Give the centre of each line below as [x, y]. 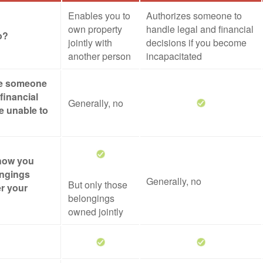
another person [100, 56]
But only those [98, 185]
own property [95, 29]
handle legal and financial [200, 29]
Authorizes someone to [194, 16]
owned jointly [96, 212]
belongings [91, 198]
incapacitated [174, 56]
